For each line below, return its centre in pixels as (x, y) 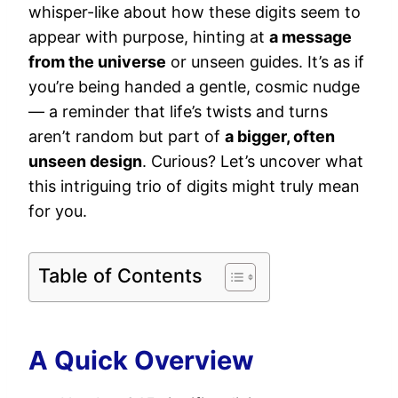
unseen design (85, 161)
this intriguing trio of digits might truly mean (194, 186)
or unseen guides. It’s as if (265, 62)
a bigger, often (280, 136)
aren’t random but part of (127, 136)
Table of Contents (120, 275)
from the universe (97, 62)
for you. (58, 211)
